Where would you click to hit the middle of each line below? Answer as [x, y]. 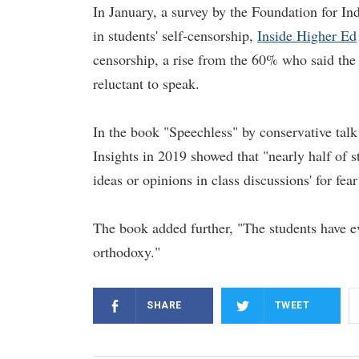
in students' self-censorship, [175, 35]
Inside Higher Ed [307, 35]
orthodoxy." [127, 252]
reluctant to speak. [146, 83]
